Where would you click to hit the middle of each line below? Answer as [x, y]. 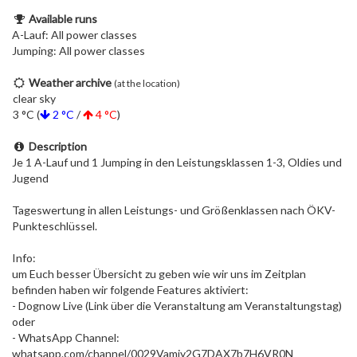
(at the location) [147, 83]
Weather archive [70, 82]
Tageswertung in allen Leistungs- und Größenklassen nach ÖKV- [174, 210]
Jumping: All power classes [78, 51]
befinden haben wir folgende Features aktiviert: [130, 290]
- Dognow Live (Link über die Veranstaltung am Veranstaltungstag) [177, 306]
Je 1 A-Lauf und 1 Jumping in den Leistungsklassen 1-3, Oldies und [177, 162]
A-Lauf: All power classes [75, 35]
